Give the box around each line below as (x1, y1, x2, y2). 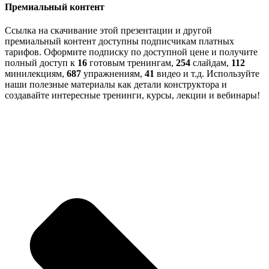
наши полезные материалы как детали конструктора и (5, 79, 227, 90)
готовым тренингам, (87, 58, 176, 68)
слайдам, (190, 58, 231, 68)
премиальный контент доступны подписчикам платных (5, 36, 234, 47)
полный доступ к (5, 58, 77, 68)
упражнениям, (81, 68, 145, 79)
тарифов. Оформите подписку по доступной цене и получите (5, 47, 258, 58)
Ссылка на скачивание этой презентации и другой (5, 25, 212, 36)
